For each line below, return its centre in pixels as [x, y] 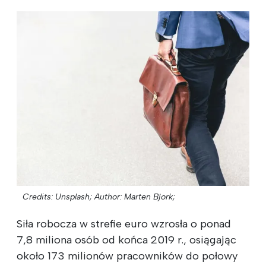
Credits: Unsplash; [57, 197]
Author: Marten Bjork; [135, 197]
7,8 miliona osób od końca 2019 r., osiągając [126, 240]
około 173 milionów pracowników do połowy [127, 256]
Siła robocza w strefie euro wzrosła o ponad [124, 224]
